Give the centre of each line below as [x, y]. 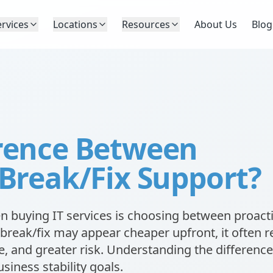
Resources [146, 24]
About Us [216, 24]
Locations [75, 24]
